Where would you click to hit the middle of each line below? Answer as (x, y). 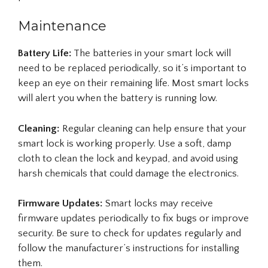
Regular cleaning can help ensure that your (153, 128)
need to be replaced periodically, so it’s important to (132, 68)
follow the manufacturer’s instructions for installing (129, 248)
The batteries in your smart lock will (151, 53)
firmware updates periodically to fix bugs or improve (133, 218)
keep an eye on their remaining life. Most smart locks (133, 83)
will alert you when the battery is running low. (118, 98)
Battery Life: (45, 53)
